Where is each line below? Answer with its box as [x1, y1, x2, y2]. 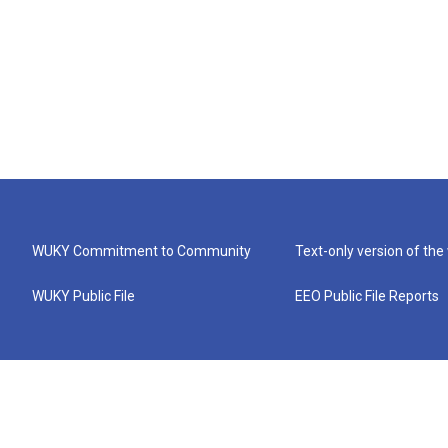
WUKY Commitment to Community [32, 243, 251, 259]
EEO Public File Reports [295, 288, 440, 304]
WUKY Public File [32, 288, 135, 304]
